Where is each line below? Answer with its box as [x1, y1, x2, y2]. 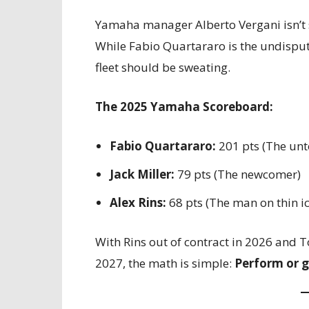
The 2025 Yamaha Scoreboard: [95, 99, 273, 114]
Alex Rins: [110, 195, 166, 210]
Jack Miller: [110, 166, 175, 182]
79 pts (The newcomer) [175, 166, 301, 182]
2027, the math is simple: [95, 255, 235, 271]
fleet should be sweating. [95, 59, 230, 75]
